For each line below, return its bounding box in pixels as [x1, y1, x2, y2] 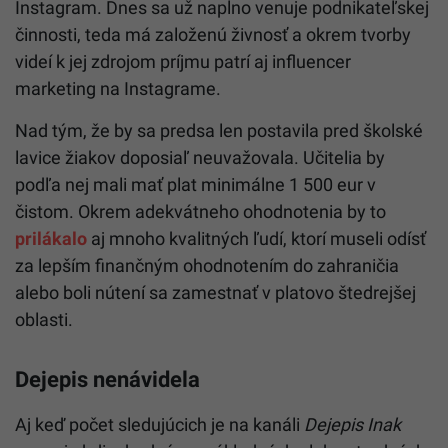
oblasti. [15, 308, 73, 330]
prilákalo [15, 227, 87, 249]
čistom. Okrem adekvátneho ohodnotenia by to [15, 200, 386, 222]
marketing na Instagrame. [15, 77, 221, 99]
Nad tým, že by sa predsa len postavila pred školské [15, 119, 423, 141]
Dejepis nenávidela [15, 365, 200, 392]
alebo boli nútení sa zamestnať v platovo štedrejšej [15, 281, 416, 303]
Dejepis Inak [304, 413, 401, 435]
